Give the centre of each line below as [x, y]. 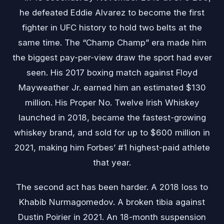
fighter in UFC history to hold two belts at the [112, 28]
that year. [112, 163]
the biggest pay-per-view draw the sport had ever [112, 58]
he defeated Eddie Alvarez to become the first [112, 13]
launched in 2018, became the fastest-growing [112, 118]
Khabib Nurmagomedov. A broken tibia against [112, 202]
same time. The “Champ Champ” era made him [112, 43]
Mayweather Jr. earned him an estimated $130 [112, 88]
